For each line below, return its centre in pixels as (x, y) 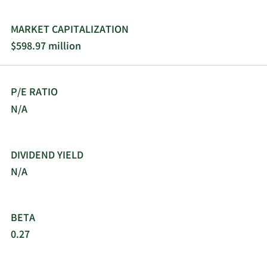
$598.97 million (46, 47)
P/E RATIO (34, 93)
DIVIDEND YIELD (47, 156)
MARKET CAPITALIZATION (70, 30)
